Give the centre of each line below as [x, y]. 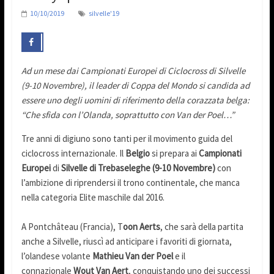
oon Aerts [141, 227]
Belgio [137, 154]
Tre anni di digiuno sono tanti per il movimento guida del [127, 139]
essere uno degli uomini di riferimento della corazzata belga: [135, 100]
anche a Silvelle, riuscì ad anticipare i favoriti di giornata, [126, 242]
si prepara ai [174, 154]
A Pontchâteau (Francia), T [72, 227]
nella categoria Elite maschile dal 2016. [93, 198]
